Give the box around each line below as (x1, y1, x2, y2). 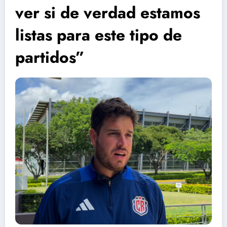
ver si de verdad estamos (15, 1, 200, 25)
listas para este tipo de (15, 23, 182, 47)
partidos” (15, 46, 85, 69)
